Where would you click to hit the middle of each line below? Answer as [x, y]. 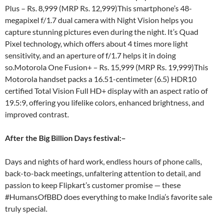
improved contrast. [37, 114]
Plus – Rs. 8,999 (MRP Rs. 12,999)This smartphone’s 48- [98, 8]
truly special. [26, 208]
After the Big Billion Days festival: [63, 138]
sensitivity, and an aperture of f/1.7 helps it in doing [90, 55]
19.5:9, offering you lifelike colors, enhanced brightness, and [105, 102]
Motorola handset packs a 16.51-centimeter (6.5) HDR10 [101, 79]
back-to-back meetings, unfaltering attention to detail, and [103, 173]
